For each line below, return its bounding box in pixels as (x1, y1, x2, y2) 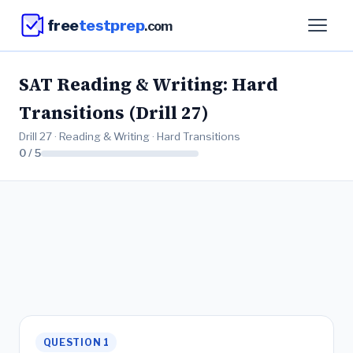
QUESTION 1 (43, 336, 110, 348)
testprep (78, 15, 145, 35)
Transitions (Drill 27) (19, 101, 209, 125)
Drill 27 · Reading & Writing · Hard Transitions (19, 130, 240, 143)
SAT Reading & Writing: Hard (19, 72, 278, 97)
